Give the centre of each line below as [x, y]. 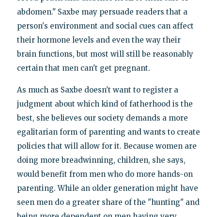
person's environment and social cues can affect [105, 26]
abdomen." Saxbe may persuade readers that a [102, 12]
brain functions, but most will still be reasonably [105, 54]
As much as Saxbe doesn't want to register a [97, 90]
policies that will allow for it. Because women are [107, 146]
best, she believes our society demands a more [102, 118]
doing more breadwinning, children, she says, [101, 160]
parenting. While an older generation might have [107, 188]
